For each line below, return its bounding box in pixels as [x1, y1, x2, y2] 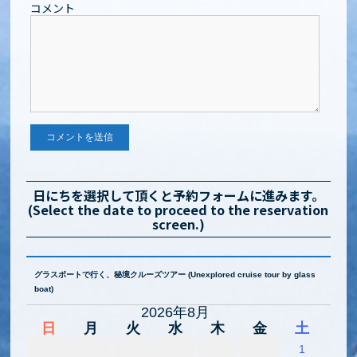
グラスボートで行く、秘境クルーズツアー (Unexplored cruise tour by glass [34, 270, 316, 280]
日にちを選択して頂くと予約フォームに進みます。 [32, 185, 324, 205]
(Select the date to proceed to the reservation [28, 199, 329, 219]
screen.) [151, 214, 205, 233]
